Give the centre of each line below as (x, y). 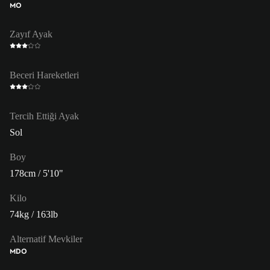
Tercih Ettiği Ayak (44, 116)
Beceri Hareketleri (44, 75)
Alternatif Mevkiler (46, 239)
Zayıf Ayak (31, 34)
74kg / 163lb (34, 214)
